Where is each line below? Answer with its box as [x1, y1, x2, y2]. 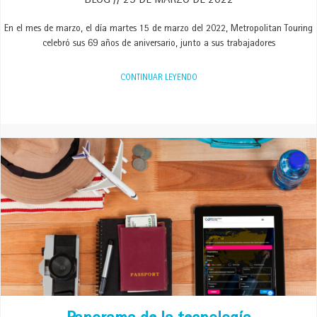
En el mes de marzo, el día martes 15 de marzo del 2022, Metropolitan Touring [4, 24, 313, 34]
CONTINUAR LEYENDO [120, 74, 197, 83]
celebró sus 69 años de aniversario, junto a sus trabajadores [42, 39, 275, 49]
